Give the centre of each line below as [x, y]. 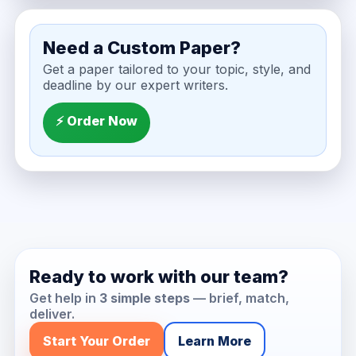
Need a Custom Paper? [141, 48]
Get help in [64, 298]
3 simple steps [144, 298]
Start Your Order [96, 341]
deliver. [52, 314]
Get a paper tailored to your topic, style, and [176, 69]
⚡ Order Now [96, 121]
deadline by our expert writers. [135, 85]
